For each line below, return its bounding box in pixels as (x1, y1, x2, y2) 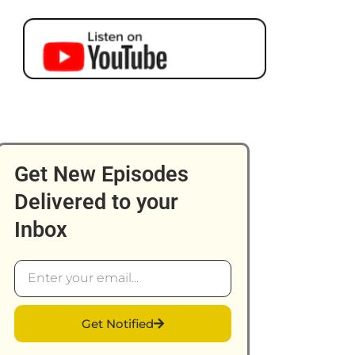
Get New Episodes (14, 161, 189, 187)
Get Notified (82, 315, 154, 331)
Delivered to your (14, 189, 178, 215)
